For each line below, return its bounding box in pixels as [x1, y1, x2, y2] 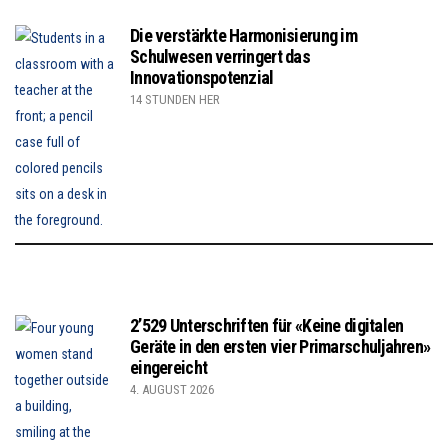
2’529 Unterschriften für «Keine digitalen [130, 315, 404, 337]
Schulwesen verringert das [130, 46, 310, 68]
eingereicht [130, 357, 208, 379]
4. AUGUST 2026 [130, 382, 214, 398]
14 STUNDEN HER [130, 92, 220, 108]
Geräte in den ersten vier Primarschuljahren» [130, 336, 431, 358]
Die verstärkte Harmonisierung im [130, 25, 357, 47]
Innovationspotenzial [130, 67, 274, 89]
